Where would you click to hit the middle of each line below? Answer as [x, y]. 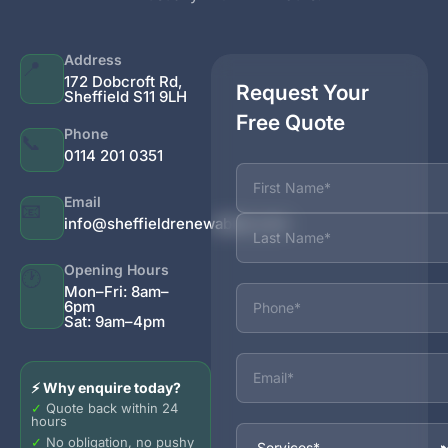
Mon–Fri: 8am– [116, 291]
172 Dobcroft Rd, [123, 81]
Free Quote [290, 122]
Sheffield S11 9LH [125, 96]
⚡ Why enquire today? [106, 387]
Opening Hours [116, 269]
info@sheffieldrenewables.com [176, 223]
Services [269, 429]
